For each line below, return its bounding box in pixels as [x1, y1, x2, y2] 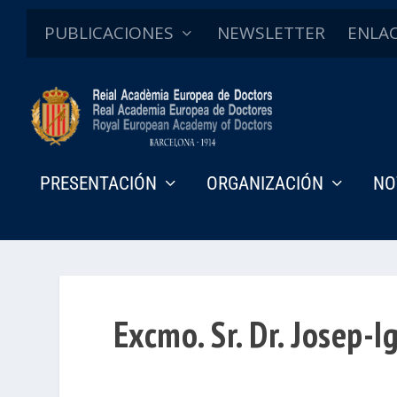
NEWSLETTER [217, 21, 325, 44]
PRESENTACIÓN [40, 172, 157, 194]
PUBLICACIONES [44, 21, 174, 44]
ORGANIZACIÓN [206, 172, 323, 194]
